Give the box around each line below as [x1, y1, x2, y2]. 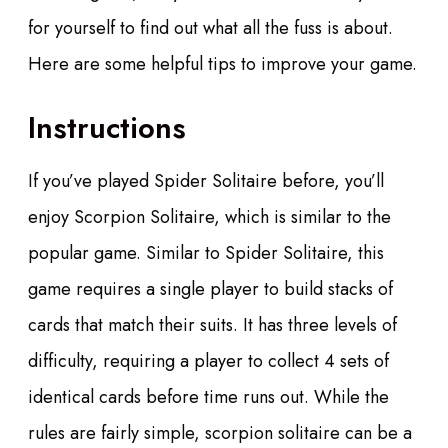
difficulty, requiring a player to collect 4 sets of [28, 348, 389, 375]
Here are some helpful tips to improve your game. [28, 51, 417, 78]
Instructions [28, 107, 186, 150]
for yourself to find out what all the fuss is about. [28, 15, 393, 42]
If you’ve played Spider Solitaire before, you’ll [28, 168, 384, 195]
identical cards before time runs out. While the [28, 384, 389, 411]
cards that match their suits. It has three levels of [28, 312, 397, 339]
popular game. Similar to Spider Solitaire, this [28, 240, 384, 267]
